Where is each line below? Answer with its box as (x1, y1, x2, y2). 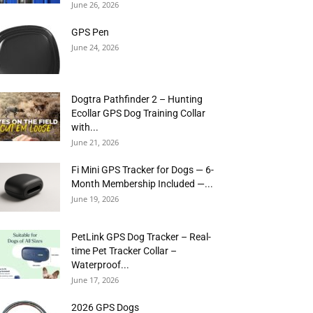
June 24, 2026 (71, 42, 119, 52)
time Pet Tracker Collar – (71, 245, 177, 256)
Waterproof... (71, 259, 129, 270)
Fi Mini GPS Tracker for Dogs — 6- (71, 164, 214, 175)
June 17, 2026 (71, 275, 119, 285)
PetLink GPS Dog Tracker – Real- (71, 231, 211, 242)
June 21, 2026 (71, 137, 119, 147)
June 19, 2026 (71, 194, 119, 204)
